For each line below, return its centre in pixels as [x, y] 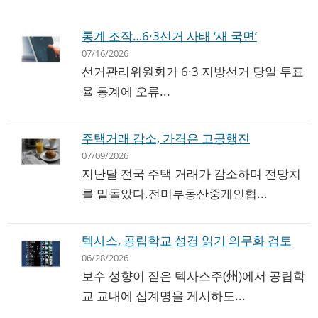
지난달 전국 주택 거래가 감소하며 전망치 [191, 174]
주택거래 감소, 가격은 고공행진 [166, 138]
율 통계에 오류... [126, 92]
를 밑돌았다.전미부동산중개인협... [175, 194]
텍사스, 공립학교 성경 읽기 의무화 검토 [187, 241]
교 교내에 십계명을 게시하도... [164, 296]
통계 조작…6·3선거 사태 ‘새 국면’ [169, 36]
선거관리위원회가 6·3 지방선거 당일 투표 [193, 72]
